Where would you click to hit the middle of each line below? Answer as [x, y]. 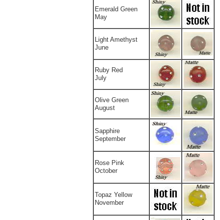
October [106, 171]
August [105, 108]
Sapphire [107, 131]
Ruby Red [109, 70]
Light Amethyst [116, 40]
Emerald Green [116, 9]
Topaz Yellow [113, 195]
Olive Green [112, 100]
